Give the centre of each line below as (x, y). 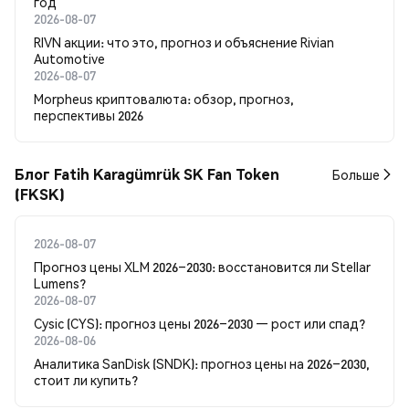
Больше (356, 174)
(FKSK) (40, 194)
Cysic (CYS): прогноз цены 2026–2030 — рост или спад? (199, 323)
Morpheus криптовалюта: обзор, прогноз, (164, 99)
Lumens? (60, 283)
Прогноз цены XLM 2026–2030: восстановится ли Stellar (202, 267)
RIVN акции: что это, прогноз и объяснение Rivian (184, 42)
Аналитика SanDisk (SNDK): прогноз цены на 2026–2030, (202, 363)
